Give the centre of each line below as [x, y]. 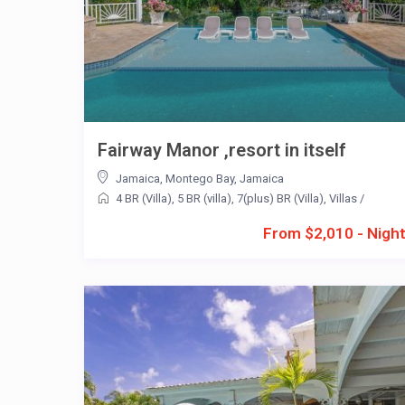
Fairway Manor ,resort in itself [221, 150]
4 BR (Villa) [143, 198]
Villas [343, 198]
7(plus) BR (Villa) [280, 198]
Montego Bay [199, 178]
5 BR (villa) [204, 198]
